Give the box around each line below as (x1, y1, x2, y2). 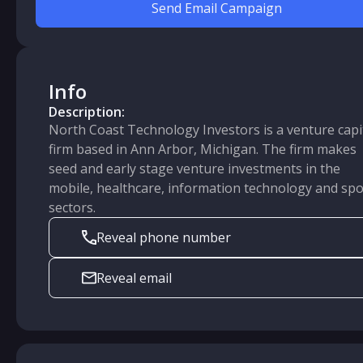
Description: (49, 103, 125, 121)
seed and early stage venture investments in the (49, 160, 340, 177)
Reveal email (96, 269, 173, 287)
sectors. (49, 199, 96, 216)
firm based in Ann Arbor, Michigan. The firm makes (49, 140, 357, 158)
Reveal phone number (96, 228, 232, 246)
